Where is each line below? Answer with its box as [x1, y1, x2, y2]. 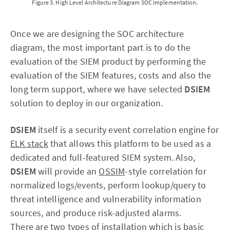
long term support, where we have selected [10, 83, 185, 95]
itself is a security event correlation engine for [36, 124, 219, 136]
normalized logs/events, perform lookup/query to [10, 179, 206, 191]
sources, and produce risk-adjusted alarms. [10, 207, 182, 219]
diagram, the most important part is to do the [10, 42, 191, 54]
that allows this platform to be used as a [48, 138, 212, 150]
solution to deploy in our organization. [10, 97, 163, 109]
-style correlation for [125, 165, 206, 178]
